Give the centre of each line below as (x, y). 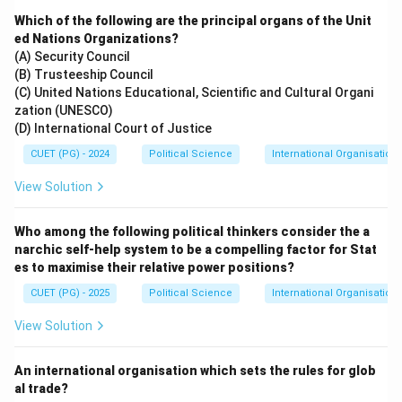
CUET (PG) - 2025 (70, 293)
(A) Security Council (72, 57)
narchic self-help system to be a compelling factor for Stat (196, 249)
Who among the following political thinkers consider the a (192, 232)
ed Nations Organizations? (96, 39)
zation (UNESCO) (64, 110)
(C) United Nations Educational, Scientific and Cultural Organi (194, 92)
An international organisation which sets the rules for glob (195, 371)
